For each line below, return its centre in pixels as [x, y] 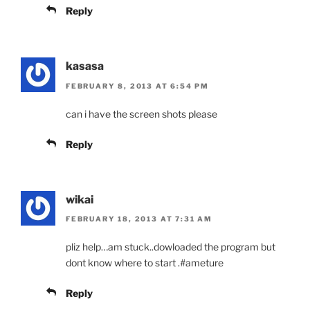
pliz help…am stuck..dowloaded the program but [171, 246]
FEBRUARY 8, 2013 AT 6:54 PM [138, 85]
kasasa [85, 66]
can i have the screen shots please [142, 113]
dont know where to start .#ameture [145, 262]
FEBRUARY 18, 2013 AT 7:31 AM [139, 218]
